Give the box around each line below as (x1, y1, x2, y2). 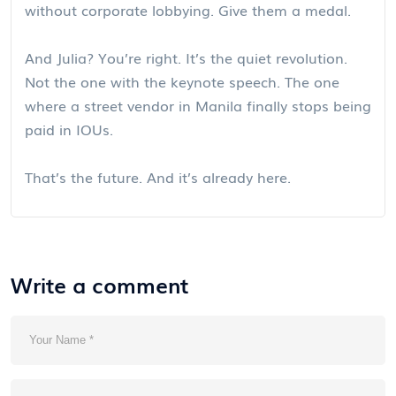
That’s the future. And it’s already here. (25, 165, 291, 187)
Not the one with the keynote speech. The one (25, 70, 339, 92)
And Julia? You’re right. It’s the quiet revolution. (25, 46, 347, 68)
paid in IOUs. (25, 118, 113, 140)
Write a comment (11, 268, 188, 300)
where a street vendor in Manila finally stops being (25, 94, 371, 116)
